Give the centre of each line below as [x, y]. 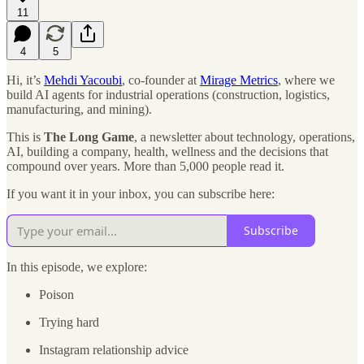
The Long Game [89, 136]
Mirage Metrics [239, 80]
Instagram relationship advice [114, 349]
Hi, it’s [25, 80]
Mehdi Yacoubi [83, 80]
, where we [306, 80]
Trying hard [69, 322]
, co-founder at [161, 80]
